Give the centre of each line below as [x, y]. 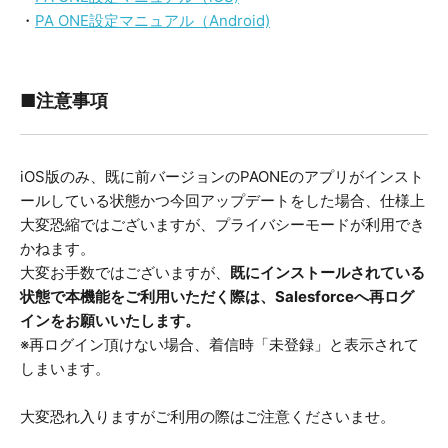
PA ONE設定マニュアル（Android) [152, 21]
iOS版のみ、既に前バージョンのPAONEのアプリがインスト [222, 177]
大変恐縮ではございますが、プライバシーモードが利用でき [222, 225]
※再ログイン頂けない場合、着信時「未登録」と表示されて [219, 345]
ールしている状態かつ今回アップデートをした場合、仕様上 [222, 201]
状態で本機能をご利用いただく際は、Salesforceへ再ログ [217, 297]
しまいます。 [65, 369]
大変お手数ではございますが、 [125, 273]
